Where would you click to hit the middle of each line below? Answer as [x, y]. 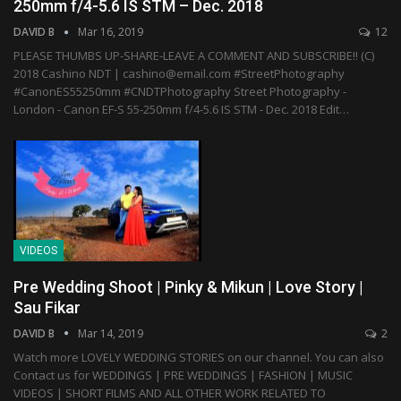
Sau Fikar [47, 307]
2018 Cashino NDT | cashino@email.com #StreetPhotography [179, 74]
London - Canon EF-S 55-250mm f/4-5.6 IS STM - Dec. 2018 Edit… [181, 110]
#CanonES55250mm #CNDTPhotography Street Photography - [180, 92]
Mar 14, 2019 [111, 333]
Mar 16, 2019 [111, 32]
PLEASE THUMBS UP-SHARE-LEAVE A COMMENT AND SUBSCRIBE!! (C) [194, 56]
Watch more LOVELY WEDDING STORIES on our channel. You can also [199, 357]
